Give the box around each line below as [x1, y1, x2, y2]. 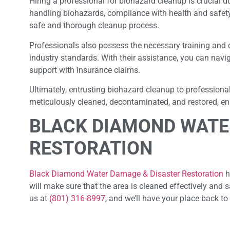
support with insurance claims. [29, 65, 142, 75]
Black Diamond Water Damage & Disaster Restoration [29, 169, 223, 179]
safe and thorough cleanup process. [29, 21, 161, 31]
